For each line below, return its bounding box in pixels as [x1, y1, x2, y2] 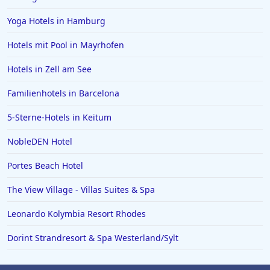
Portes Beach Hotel [7, 160, 83, 172]
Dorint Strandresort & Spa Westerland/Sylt [7, 232, 178, 244]
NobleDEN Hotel [7, 136, 72, 148]
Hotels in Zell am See [7, 63, 92, 75]
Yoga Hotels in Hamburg [7, 15, 105, 27]
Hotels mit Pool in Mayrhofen [7, 39, 124, 51]
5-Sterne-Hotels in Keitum [7, 111, 111, 124]
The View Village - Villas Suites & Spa [7, 184, 155, 196]
